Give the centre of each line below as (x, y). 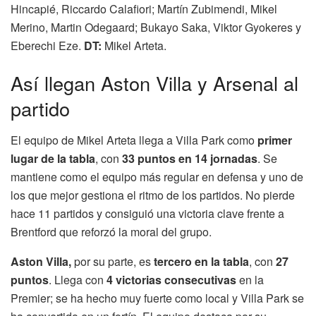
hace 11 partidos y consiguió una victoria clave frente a (147, 214)
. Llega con (78, 280)
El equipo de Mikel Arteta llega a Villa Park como (134, 140)
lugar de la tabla (53, 159)
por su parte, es (114, 262)
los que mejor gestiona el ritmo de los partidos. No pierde (153, 195)
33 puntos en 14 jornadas (190, 159)
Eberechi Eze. (47, 45)
